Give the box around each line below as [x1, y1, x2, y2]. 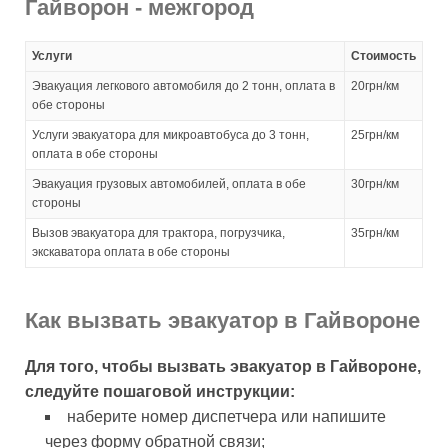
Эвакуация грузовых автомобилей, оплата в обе [32, 176, 306, 191]
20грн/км [351, 78, 399, 93]
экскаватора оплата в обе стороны [32, 244, 230, 259]
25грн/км [351, 127, 399, 142]
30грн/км [351, 176, 399, 191]
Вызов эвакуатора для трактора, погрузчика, [32, 225, 285, 240]
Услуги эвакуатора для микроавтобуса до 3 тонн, [32, 127, 309, 142]
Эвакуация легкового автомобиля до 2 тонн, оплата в [32, 78, 335, 93]
